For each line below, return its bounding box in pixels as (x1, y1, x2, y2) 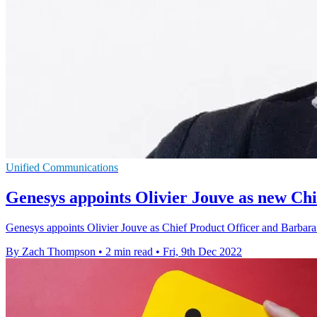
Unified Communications (6, 161, 118, 173)
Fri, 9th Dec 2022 (163, 245, 242, 258)
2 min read (105, 245, 153, 258)
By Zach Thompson (6, 245, 96, 258)
